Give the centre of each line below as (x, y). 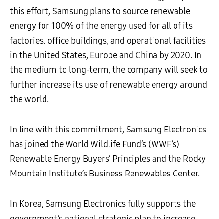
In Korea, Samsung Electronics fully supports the (103, 204)
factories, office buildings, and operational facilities (108, 41)
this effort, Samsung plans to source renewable (100, 11)
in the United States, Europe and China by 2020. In (106, 55)
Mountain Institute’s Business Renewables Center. (105, 174)
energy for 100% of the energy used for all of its (101, 26)
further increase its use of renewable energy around (109, 85)
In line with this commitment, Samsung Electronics (108, 130)
